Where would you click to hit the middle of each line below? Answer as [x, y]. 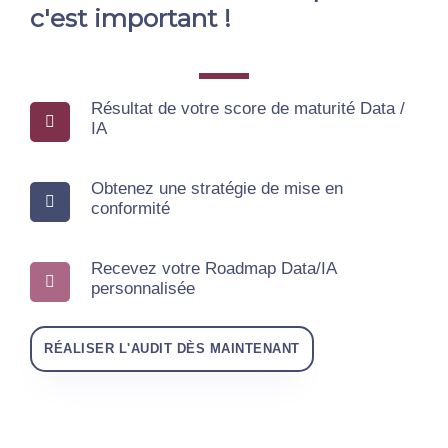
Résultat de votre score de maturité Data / [248, 108]
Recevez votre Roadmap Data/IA [213, 268]
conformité [130, 208]
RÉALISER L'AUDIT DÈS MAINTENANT [172, 348]
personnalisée [143, 288]
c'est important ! [130, 17]
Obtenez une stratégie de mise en [217, 188]
